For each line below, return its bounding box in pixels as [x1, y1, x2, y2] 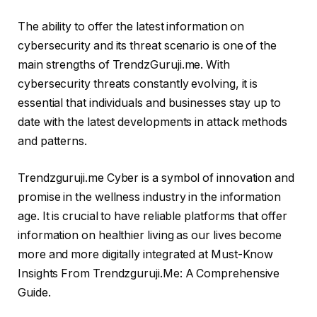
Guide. [18, 285, 51, 299]
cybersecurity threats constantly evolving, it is [18, 77, 258, 91]
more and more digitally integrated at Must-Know [18, 247, 274, 261]
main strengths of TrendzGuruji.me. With [18, 58, 230, 72]
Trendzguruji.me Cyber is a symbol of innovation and [18, 171, 294, 185]
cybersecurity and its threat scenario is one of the [18, 39, 277, 53]
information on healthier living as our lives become [18, 228, 282, 242]
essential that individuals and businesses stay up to [18, 96, 281, 110]
